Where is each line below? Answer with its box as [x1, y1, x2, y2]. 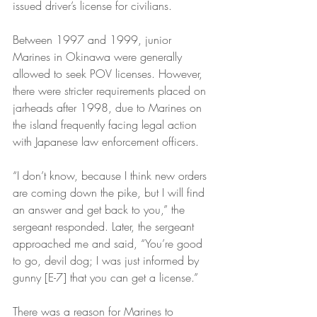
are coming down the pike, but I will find [13, 185, 208, 200]
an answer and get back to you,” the [13, 202, 188, 217]
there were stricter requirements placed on [13, 83, 209, 98]
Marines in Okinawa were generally [13, 49, 185, 64]
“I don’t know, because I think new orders [13, 168, 210, 183]
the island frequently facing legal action [13, 117, 200, 132]
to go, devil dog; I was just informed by [13, 253, 202, 268]
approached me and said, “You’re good [13, 236, 206, 251]
